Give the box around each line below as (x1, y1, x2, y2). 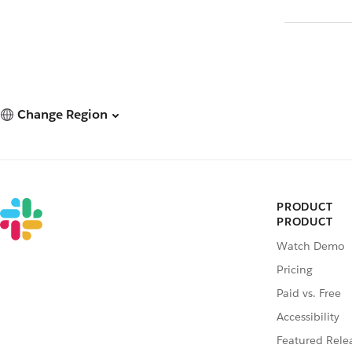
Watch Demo (277, 239, 345, 254)
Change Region (17, 106, 108, 123)
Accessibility (277, 310, 339, 324)
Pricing (277, 262, 313, 277)
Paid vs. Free (277, 286, 341, 301)
